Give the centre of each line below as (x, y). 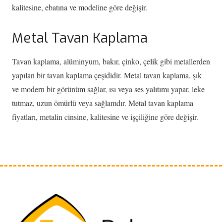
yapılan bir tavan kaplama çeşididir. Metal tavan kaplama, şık (107, 75)
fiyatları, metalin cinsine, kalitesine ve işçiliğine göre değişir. (105, 116)
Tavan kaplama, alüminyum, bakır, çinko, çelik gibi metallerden (111, 61)
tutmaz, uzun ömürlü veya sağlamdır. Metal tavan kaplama (103, 103)
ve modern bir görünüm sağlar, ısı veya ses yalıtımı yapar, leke (108, 89)
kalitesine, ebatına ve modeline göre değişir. (80, 7)
